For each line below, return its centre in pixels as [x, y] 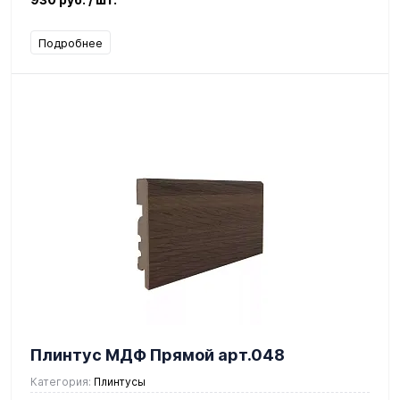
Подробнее [71, 42]
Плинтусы [118, 381]
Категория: [61, 381]
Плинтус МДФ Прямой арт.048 [158, 354]
